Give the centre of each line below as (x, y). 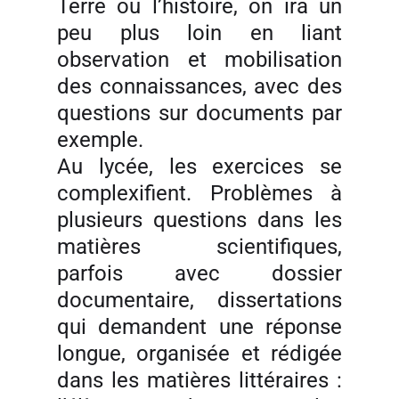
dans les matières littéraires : (199, 380)
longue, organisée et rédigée (199, 354)
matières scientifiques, (199, 247)
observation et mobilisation (199, 60)
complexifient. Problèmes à (199, 193)
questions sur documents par (199, 113)
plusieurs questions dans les (199, 220)
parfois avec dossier (199, 273)
